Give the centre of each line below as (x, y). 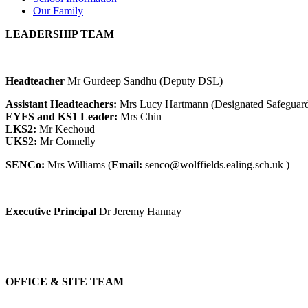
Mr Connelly (68, 142)
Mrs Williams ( (78, 165)
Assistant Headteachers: (63, 104)
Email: (128, 165)
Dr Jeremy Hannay (140, 212)
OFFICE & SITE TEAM (65, 282)
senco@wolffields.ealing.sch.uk (216, 165)
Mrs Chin (141, 117)
